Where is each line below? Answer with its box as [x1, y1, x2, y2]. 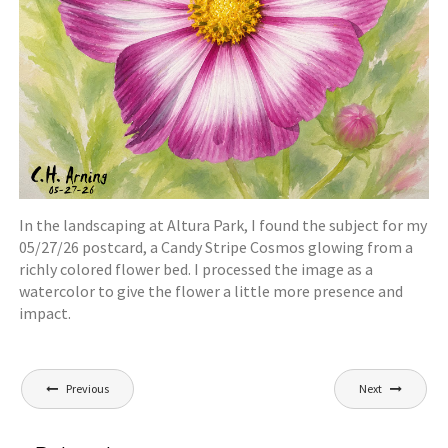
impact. [19, 303, 72, 324]
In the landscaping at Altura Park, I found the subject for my [19, 215, 428, 236]
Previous [66, 381, 110, 397]
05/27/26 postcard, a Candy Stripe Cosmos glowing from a [19, 237, 414, 258]
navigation [8, 395, 114, 420]
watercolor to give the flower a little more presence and [19, 281, 404, 302]
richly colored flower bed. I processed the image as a [19, 259, 374, 280]
